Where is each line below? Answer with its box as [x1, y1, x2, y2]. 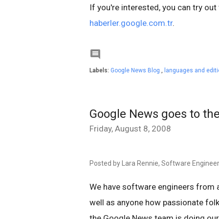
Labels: [89, 67, 110, 74]
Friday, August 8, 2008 [89, 124, 171, 133]
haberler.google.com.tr [89, 18, 173, 28]
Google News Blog [110, 67, 161, 74]
